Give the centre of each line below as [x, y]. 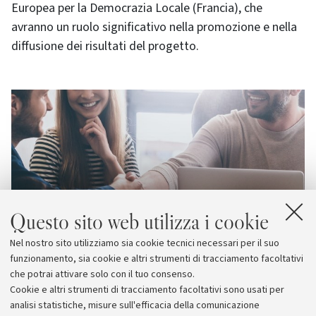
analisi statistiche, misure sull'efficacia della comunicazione [135, 305]
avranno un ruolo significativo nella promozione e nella [154, 27]
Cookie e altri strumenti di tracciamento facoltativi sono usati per [147, 290]
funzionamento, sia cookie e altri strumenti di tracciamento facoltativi [157, 259]
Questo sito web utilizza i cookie [139, 221]
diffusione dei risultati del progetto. [105, 46]
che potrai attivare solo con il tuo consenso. [102, 274]
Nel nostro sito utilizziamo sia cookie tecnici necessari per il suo [145, 243]
